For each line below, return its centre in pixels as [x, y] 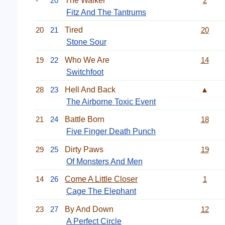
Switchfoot [85, 72]
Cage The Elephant [101, 191]
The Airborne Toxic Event [111, 102]
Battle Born [85, 120]
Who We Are [87, 60]
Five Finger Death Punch [111, 132]
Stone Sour [86, 42]
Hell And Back [90, 90]
